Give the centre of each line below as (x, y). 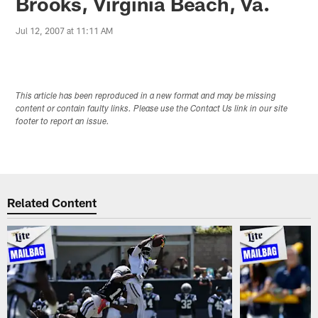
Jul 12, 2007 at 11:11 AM (65, 30)
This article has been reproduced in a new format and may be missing (146, 97)
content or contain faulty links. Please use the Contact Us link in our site (152, 110)
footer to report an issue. (63, 122)
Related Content (52, 202)
